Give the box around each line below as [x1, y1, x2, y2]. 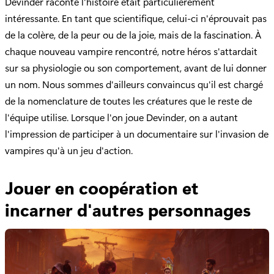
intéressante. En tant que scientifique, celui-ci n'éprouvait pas [5, 11, 267, 24]
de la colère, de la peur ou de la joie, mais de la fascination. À [5, 28, 261, 41]
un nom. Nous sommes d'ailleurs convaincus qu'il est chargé [5, 77, 263, 91]
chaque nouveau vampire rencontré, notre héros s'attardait [5, 44, 257, 57]
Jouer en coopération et [5, 175, 199, 199]
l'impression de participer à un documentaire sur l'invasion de [5, 127, 268, 140]
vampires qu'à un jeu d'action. [5, 143, 133, 157]
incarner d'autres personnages [5, 197, 251, 221]
